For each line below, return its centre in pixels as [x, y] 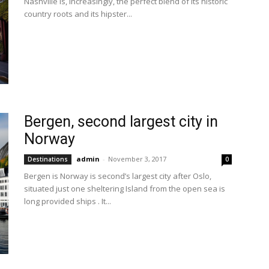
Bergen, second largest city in [121, 122]
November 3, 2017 [137, 159]
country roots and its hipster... [78, 14]
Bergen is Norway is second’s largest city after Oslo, [118, 176]
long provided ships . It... [68, 201]
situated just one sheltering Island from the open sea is [125, 189]
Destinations [48, 159]
